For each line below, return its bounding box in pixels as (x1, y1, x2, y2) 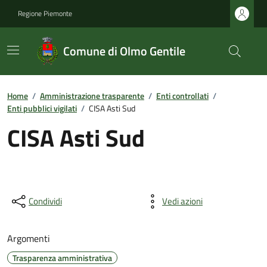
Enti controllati (156, 89, 209, 102)
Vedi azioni (162, 194, 203, 208)
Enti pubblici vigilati (7, 102, 77, 114)
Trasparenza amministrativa (13, 252, 112, 264)
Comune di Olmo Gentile (63, 42, 186, 60)
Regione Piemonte (18, 8, 72, 19)
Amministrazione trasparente (40, 89, 144, 102)
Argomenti (7, 231, 50, 246)
